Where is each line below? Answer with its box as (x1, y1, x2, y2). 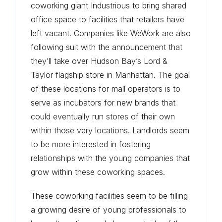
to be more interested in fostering (31, 139, 151, 149)
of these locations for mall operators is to (31, 83, 181, 94)
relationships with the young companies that (31, 153, 190, 163)
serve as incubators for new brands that (31, 97, 176, 108)
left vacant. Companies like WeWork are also (31, 28, 191, 38)
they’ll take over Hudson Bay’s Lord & (31, 55, 168, 66)
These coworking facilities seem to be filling (31, 190, 188, 201)
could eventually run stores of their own (31, 111, 175, 121)
